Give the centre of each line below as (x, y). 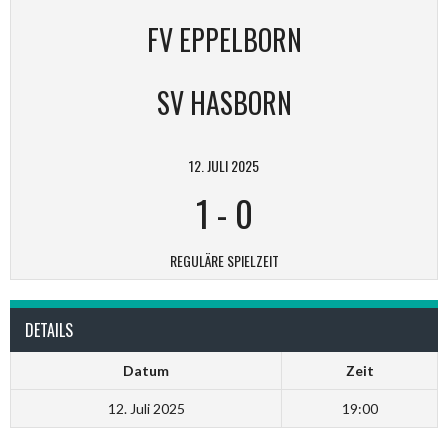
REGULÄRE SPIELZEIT (224, 260)
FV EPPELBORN (224, 39)
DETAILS (49, 329)
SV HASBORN (224, 102)
